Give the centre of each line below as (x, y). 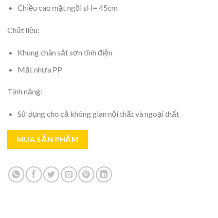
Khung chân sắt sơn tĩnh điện (65, 53)
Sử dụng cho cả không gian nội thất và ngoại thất (98, 114)
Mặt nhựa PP (40, 69)
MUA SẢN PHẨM (48, 139)
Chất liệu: (23, 30)
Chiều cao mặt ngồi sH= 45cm (67, 8)
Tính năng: (25, 91)
